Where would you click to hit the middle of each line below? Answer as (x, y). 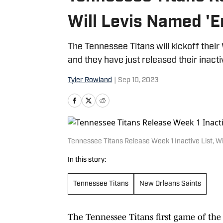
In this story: (87, 160)
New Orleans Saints (170, 184)
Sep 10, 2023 (138, 80)
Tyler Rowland (90, 80)
